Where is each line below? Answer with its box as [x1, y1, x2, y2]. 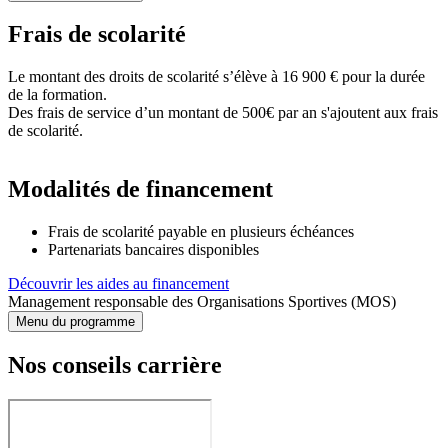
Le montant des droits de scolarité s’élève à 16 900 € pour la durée [8, 68, 425, 86]
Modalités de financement [8, 176, 273, 203]
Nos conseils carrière [8, 352, 222, 379]
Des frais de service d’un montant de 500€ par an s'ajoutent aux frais [8, 104, 438, 122]
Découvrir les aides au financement [8, 275, 229, 293]
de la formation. [8, 86, 107, 104]
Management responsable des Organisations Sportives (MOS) [8, 293, 396, 311]
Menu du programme [16, 314, 135, 330]
